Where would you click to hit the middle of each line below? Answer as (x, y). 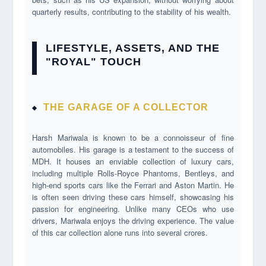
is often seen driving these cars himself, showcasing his (133, 197)
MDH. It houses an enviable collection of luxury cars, (133, 161)
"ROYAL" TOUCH (94, 61)
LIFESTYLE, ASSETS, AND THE (133, 48)
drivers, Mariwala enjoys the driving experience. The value (133, 220)
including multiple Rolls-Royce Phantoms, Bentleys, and (133, 173)
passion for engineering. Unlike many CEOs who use (133, 208)
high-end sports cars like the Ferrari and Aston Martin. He (133, 185)
